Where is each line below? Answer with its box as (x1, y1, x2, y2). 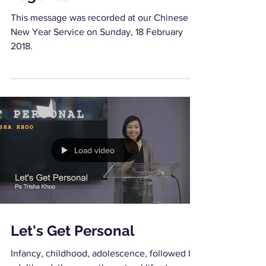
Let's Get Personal (11, 222, 135, 239)
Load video (74, 145, 115, 155)
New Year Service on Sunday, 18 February (11, 27, 183, 37)
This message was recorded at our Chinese (11, 12, 188, 23)
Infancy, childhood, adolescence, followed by (11, 248, 198, 258)
